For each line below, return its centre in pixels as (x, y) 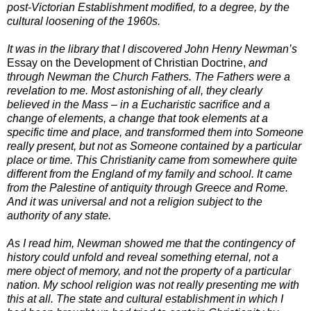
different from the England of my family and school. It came (150, 174)
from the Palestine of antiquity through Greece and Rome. (148, 187)
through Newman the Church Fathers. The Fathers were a (149, 76)
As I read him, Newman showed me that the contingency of (151, 243)
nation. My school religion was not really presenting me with (153, 285)
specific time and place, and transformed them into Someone (155, 132)
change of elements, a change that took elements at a (137, 118)
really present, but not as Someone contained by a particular (154, 146)
